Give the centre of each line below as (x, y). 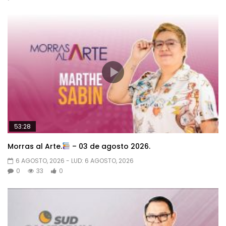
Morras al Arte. (35, 146)
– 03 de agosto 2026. (110, 146)
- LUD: (75, 160)
